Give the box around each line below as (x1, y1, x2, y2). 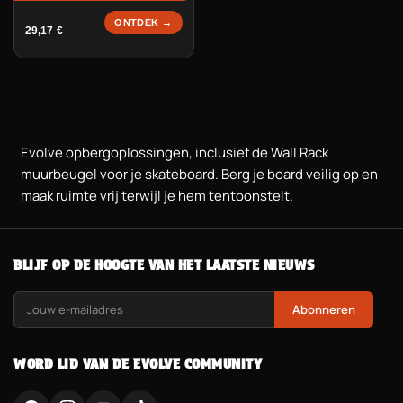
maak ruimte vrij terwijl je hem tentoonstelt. (21, 185, 293, 205)
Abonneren (292, 301, 355, 318)
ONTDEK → (114, 15, 173, 29)
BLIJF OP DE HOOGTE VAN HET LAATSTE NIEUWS (13, 256, 315, 273)
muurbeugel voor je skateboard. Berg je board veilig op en (21, 164, 378, 184)
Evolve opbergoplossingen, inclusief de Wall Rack (21, 142, 328, 162)
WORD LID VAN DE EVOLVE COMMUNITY (13, 355, 262, 372)
